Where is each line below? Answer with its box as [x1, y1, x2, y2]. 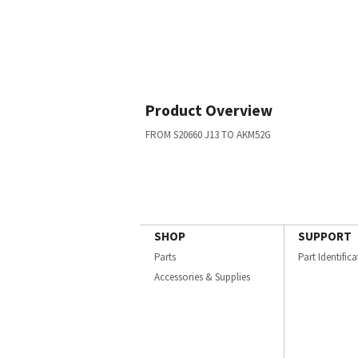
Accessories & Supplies [154, 270, 250, 284]
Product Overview [145, 101, 272, 120]
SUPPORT [298, 229, 352, 244]
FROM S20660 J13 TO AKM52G [145, 128, 271, 141]
